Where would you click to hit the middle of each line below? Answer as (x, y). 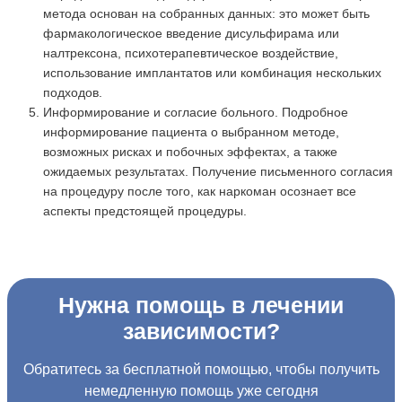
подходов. (73, 93)
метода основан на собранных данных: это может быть (206, 14)
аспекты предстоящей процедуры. (145, 211)
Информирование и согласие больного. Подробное (196, 113)
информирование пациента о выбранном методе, (191, 132)
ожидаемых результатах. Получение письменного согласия (218, 172)
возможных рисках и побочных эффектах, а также (190, 152)
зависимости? (201, 332)
